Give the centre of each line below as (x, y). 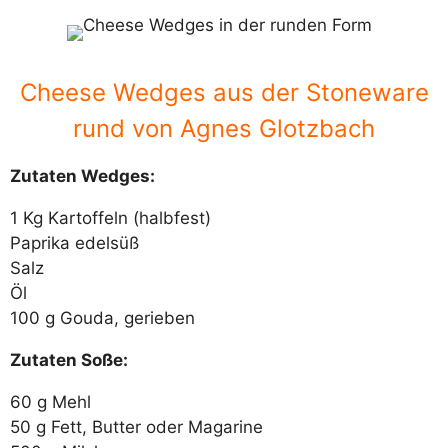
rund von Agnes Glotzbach (224, 129)
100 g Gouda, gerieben (102, 318)
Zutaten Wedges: (82, 176)
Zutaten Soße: (69, 360)
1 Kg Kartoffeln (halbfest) (110, 218)
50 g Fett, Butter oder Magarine (136, 427)
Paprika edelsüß (74, 243)
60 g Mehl (50, 402)
